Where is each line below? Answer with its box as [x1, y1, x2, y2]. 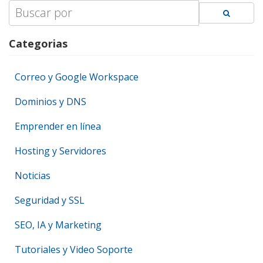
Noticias [15, 169, 50, 183]
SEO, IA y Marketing [15, 218, 102, 232]
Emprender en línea [15, 120, 101, 133]
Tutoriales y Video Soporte [15, 243, 133, 257]
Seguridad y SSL [15, 194, 85, 207]
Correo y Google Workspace [15, 70, 139, 84]
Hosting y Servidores [15, 144, 106, 158]
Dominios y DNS [15, 95, 86, 109]
